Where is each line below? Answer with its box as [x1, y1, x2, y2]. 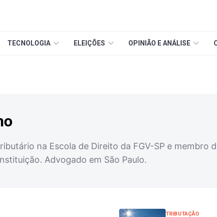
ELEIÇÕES [74, 39, 105, 47]
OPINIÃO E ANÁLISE [128, 39, 190, 47]
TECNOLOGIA [7, 39, 50, 47]
